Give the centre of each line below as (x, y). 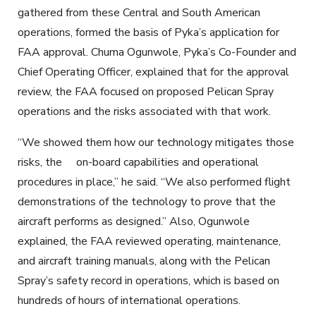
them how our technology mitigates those (188, 142)
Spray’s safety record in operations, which (121, 280)
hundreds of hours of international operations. (129, 300)
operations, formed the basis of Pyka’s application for (148, 32)
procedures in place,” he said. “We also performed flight (154, 182)
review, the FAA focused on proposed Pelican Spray (146, 91)
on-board (100, 162)
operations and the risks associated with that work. (144, 111)
